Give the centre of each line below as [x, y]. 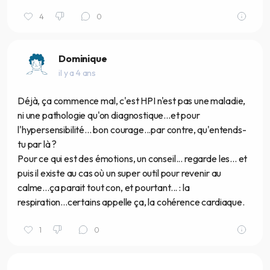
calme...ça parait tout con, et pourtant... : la [104, 188]
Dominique [83, 58]
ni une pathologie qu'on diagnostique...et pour [109, 115]
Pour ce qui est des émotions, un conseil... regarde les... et [133, 159]
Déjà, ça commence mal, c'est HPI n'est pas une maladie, [132, 101]
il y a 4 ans [77, 73]
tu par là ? [37, 144]
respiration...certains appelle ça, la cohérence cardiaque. [131, 202]
